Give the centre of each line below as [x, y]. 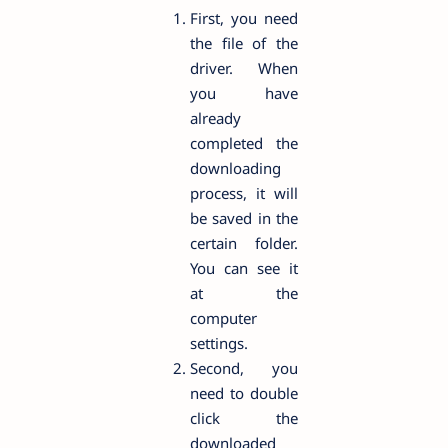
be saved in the [244, 217]
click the [244, 417]
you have [244, 92]
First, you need [244, 17]
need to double [244, 392]
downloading [235, 167]
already [215, 117]
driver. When [244, 67]
